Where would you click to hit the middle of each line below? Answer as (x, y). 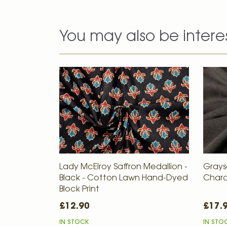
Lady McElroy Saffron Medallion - (123, 167)
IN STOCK (74, 222)
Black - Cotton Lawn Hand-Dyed (124, 178)
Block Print (79, 189)
